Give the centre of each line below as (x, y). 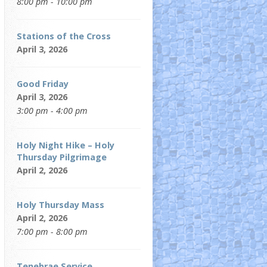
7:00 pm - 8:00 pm (52, 232)
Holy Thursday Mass (60, 205)
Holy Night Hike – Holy (66, 145)
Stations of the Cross (64, 36)
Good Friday (43, 84)
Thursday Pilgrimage (62, 157)
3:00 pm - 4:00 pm (52, 111)
